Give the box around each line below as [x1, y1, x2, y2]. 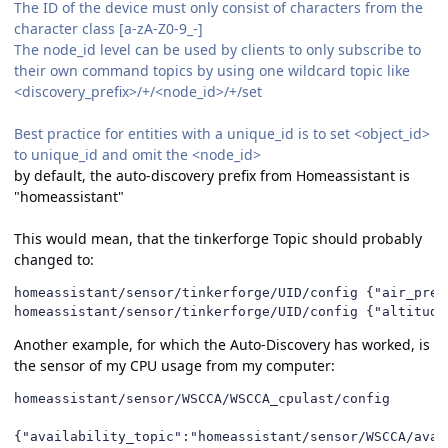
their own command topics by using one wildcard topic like [14, 60, 410, 80]
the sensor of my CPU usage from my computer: [14, 355, 335, 375]
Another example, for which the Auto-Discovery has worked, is [14, 334, 430, 354]
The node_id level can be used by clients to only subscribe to [14, 39, 421, 59]
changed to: [14, 249, 94, 269]
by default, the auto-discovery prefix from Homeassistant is [14, 165, 410, 185]
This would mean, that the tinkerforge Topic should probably [14, 228, 422, 248]
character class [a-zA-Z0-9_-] [14, 18, 203, 38]
